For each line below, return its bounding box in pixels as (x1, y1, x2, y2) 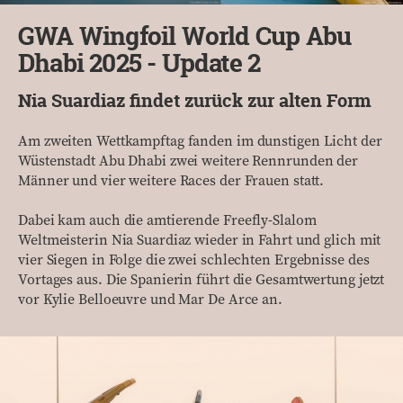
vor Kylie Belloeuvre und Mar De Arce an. (18, 291, 282, 309)
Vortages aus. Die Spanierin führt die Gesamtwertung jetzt (18, 271, 385, 290)
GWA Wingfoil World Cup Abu (18, 19, 352, 54)
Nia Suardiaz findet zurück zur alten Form (18, 88, 372, 113)
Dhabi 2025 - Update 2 (18, 46, 261, 81)
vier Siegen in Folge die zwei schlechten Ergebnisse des (18, 251, 370, 270)
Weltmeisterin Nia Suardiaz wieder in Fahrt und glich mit (18, 231, 381, 250)
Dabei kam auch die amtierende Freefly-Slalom (18, 211, 317, 230)
